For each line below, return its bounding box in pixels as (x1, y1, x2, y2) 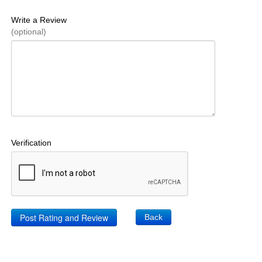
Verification (11, 137, 51, 147)
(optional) (11, 26, 46, 36)
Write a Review (11, 15, 67, 25)
